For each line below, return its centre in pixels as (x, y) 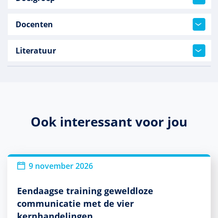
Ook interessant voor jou (109, 121)
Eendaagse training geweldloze (85, 191)
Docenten (34, 24)
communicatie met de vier (75, 203)
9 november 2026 (61, 166)
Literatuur (36, 51)
